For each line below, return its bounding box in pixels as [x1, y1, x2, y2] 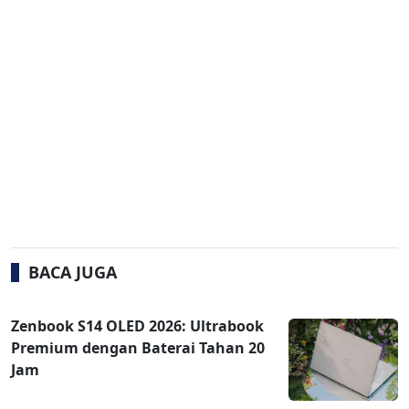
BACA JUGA [28, 261, 117, 284]
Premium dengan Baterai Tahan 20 [11, 338, 265, 359]
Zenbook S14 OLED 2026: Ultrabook [11, 316, 264, 337]
